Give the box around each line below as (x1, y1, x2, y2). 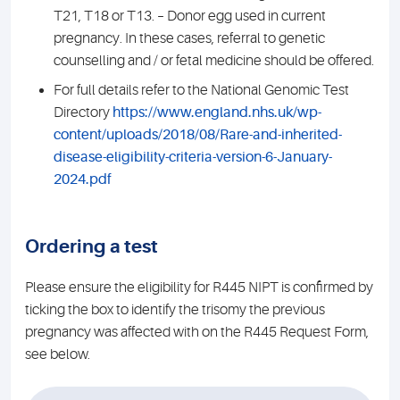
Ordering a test (25, 236, 158, 257)
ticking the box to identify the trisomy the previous (25, 302, 325, 318)
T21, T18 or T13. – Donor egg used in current (54, 8, 326, 24)
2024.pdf (54, 171, 112, 187)
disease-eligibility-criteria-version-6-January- (54, 149, 332, 165)
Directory (54, 104, 112, 121)
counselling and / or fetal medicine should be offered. (54, 53, 374, 69)
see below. (25, 346, 90, 362)
